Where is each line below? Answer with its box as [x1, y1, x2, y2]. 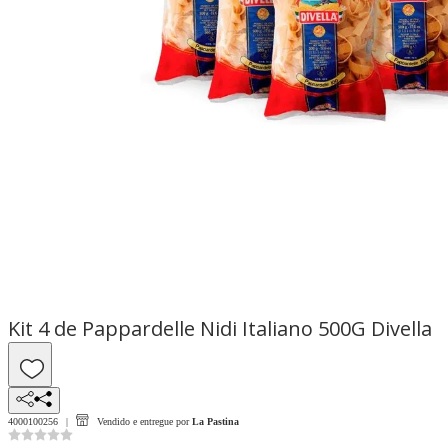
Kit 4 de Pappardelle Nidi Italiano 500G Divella [8, 315, 432, 343]
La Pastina [192, 415, 239, 427]
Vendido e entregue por [97, 415, 189, 427]
